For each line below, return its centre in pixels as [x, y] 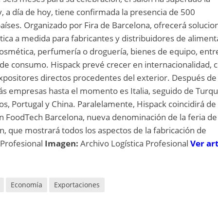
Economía [27, 185]
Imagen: [63, 143]
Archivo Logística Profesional [136, 143]
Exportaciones [77, 185]
